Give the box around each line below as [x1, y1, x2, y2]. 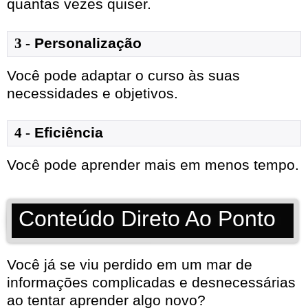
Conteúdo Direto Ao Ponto [19, 206, 276, 232]
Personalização [34, 35, 142, 52]
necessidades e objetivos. [7, 85, 178, 102]
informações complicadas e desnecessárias [7, 274, 296, 291]
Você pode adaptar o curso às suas [7, 67, 240, 84]
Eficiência [34, 124, 103, 141]
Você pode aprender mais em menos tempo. [7, 157, 299, 173]
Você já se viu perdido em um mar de [7, 256, 252, 273]
